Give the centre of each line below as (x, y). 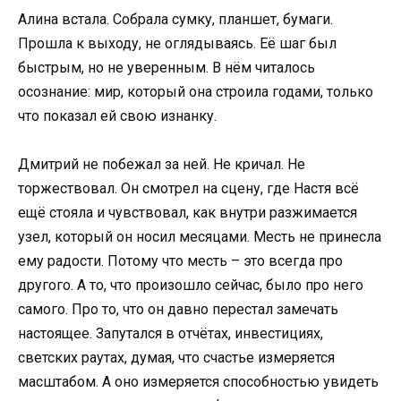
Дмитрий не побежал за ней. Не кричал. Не (162, 165)
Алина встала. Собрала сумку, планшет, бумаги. (175, 20)
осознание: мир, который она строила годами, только (196, 92)
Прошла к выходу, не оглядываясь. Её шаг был (177, 44)
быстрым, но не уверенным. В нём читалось (166, 68)
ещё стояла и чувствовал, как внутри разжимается (188, 213)
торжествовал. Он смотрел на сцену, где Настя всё (188, 189)
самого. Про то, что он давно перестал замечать (178, 310)
